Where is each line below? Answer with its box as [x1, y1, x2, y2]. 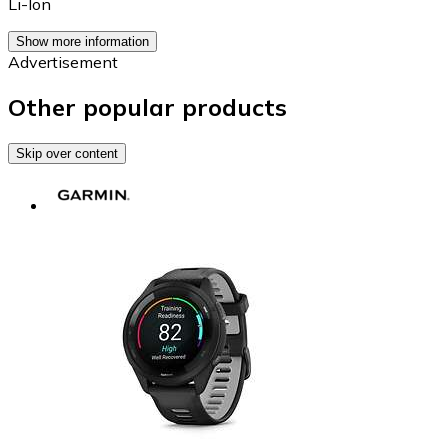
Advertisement [8, 52, 118, 73]
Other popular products [8, 91, 287, 122]
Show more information [16, 34, 149, 50]
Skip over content [16, 145, 118, 161]
